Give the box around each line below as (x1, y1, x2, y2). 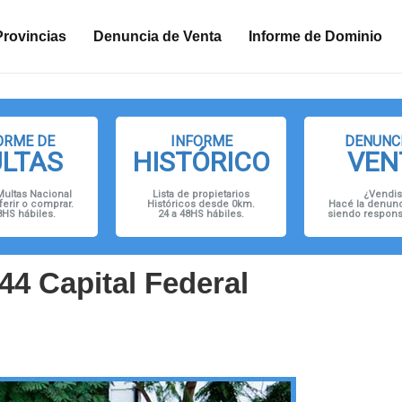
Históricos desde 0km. (147, 198, 255, 211)
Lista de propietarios (153, 188, 249, 201)
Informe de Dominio (249, 28, 382, 44)
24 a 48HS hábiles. (158, 208, 244, 221)
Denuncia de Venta (93, 28, 222, 44)
